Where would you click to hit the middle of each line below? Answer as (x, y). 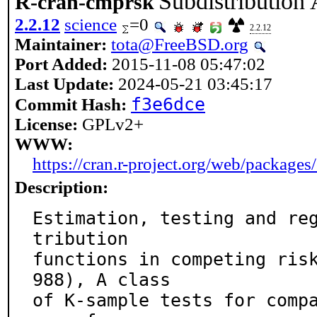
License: (46, 124)
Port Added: (61, 64)
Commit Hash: (71, 104)
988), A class (102, 280)
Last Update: (64, 84)
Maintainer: (61, 44)
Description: (62, 187)
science (91, 24)
